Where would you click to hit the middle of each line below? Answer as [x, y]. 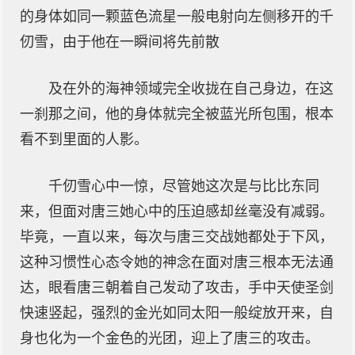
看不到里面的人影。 [84, 139]
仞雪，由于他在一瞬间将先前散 [120, 42]
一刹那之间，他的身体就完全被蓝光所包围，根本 [177, 114]
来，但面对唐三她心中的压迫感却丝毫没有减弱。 [177, 212]
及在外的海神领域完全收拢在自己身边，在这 [191, 89]
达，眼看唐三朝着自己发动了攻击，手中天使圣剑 [177, 288]
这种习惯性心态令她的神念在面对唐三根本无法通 [177, 262]
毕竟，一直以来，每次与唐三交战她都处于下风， [177, 237]
